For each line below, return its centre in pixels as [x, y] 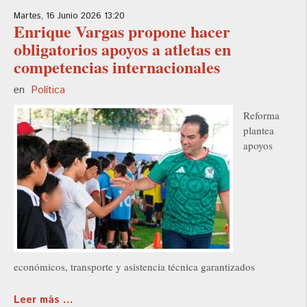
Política [48, 90]
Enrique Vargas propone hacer [122, 32]
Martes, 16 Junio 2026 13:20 [69, 16]
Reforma [261, 115]
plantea [259, 131]
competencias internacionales [117, 67]
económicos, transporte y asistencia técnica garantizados [134, 267]
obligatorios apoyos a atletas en [122, 49]
